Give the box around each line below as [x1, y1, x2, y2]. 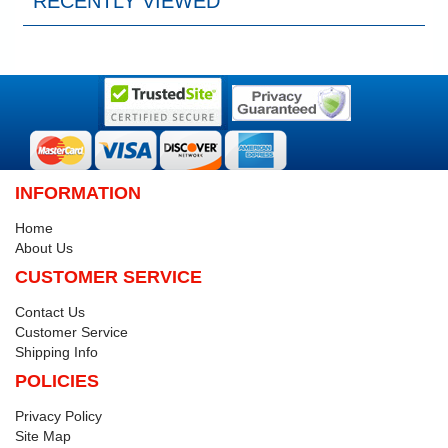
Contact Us [15, 304, 85, 321]
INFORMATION [15, 183, 141, 204]
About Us [15, 240, 73, 257]
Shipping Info [15, 344, 98, 361]
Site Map [15, 428, 71, 445]
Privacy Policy [15, 408, 102, 425]
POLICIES [15, 371, 99, 392]
